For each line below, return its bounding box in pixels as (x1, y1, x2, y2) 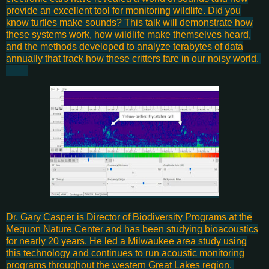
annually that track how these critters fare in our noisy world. (6, 53, 261, 64)
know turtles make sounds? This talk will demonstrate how (6, 17, 253, 28)
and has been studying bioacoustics (103, 223, 258, 234)
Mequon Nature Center (6, 223, 103, 234)
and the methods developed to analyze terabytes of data (6, 41, 243, 52)
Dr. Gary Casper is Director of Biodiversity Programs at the (6, 211, 252, 222)
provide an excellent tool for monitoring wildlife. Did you (6, 5, 241, 16)
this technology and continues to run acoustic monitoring (6, 247, 244, 258)
